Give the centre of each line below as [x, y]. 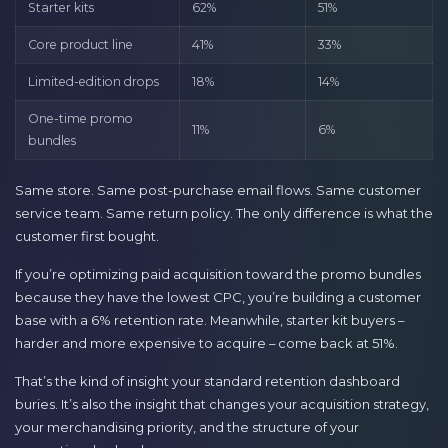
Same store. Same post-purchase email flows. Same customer [218, 189]
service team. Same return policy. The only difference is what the [224, 212]
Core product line [81, 45]
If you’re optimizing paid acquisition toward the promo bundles [218, 273]
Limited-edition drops [94, 82]
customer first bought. [87, 235]
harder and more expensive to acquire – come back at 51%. [206, 342]
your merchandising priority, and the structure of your [187, 427]
